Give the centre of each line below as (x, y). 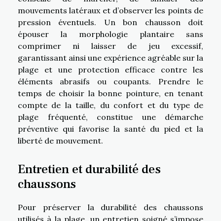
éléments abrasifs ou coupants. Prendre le (110, 81)
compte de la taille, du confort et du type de (110, 105)
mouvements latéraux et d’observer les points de (110, 10)
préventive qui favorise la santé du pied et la (110, 129)
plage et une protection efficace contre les (110, 69)
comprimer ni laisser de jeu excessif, (110, 46)
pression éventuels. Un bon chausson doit (110, 22)
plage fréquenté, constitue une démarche (110, 117)
